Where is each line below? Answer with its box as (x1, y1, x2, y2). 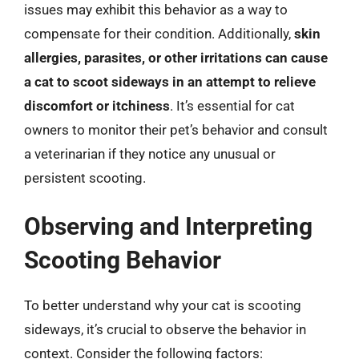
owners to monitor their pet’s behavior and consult (24, 121, 328, 138)
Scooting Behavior (24, 246, 221, 274)
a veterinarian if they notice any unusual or (24, 145, 276, 162)
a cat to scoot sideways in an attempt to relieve (24, 73, 316, 90)
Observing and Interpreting (24, 212, 313, 240)
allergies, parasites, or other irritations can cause (24, 49, 328, 66)
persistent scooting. (24, 169, 146, 186)
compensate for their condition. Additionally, (24, 25, 294, 42)
